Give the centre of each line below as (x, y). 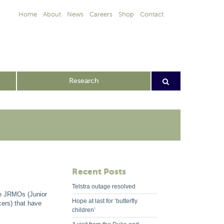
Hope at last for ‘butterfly (105, 201)
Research (83, 81)
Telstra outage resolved (104, 186)
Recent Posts (99, 171)
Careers (101, 14)
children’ (84, 210)
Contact (152, 14)
